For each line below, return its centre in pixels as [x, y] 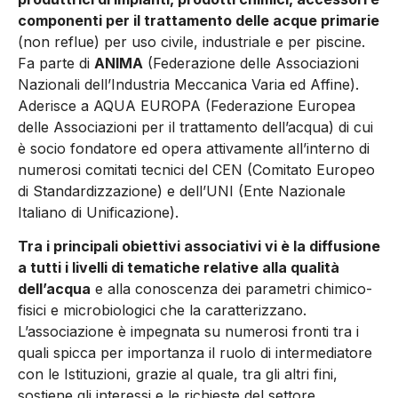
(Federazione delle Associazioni [251, 63]
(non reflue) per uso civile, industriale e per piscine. [191, 41]
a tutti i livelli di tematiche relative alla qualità [179, 268]
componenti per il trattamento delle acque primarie [199, 20]
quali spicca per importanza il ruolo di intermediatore [195, 353]
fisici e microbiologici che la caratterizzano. [162, 310]
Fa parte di [56, 63]
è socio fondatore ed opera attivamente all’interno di [194, 148]
